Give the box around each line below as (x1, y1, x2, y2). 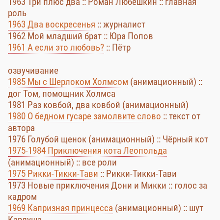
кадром (8, 191, 37, 202)
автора (8, 122, 35, 134)
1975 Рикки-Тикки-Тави (8, 168, 98, 179)
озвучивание (8, 65, 58, 76)
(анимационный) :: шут (113, 202, 203, 214)
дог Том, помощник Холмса (8, 88, 115, 99)
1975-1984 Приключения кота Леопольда (8, 145, 167, 156)
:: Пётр (104, 42, 131, 53)
